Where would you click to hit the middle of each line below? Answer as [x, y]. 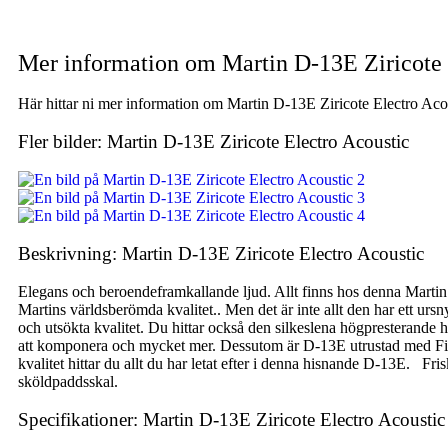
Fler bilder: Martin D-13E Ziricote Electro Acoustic [213, 141]
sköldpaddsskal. [68, 381]
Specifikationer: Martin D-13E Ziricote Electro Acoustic [231, 419]
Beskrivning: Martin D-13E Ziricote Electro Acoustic [221, 253]
